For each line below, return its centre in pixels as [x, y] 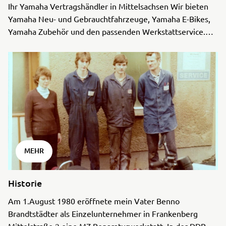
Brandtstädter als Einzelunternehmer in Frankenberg [103, 214]
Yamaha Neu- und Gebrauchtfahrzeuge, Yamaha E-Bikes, [109, 19]
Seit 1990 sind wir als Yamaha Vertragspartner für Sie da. [110, 44]
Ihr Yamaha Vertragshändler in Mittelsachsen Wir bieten [108, 6]
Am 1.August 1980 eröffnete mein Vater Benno [94, 201]
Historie [25, 183]
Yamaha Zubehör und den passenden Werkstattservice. [107, 32]
